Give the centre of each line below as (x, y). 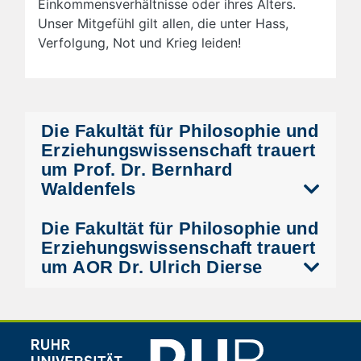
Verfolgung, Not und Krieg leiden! (139, 43)
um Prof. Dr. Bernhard (137, 170)
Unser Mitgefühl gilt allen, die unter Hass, (163, 24)
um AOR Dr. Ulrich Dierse (152, 268)
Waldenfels (89, 189)
